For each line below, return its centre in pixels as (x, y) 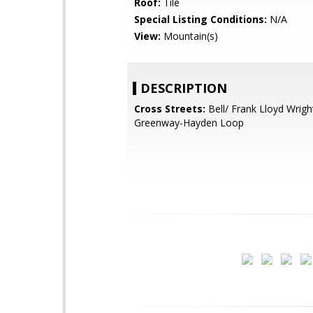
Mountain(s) (189, 36)
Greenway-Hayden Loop (189, 123)
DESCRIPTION (184, 88)
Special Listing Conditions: (201, 19)
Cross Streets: (170, 109)
